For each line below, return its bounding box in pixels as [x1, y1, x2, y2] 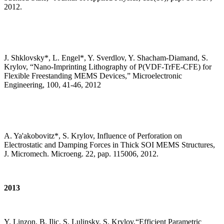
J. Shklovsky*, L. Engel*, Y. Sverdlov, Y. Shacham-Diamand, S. [4, 53, 208, 62]
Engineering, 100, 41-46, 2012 [4, 80, 101, 89]
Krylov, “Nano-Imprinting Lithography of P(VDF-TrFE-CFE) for [4, 62, 211, 71]
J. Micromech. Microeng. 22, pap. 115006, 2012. [4, 149, 158, 158]
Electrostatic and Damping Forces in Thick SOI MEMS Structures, [4, 140, 215, 149]
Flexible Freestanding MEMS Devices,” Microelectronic [4, 71, 182, 80]
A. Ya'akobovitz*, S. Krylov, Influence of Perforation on [4, 131, 182, 140]
